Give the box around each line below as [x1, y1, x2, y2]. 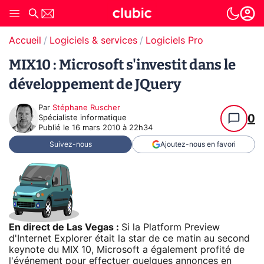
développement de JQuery [9, 76, 181, 93]
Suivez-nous [49, 141, 92, 148]
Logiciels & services [49, 36, 137, 45]
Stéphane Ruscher [52, 104, 120, 112]
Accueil [9, 36, 41, 45]
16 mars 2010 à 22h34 [72, 124, 153, 132]
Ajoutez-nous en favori [160, 141, 236, 148]
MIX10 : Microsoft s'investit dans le [9, 57, 236, 73]
